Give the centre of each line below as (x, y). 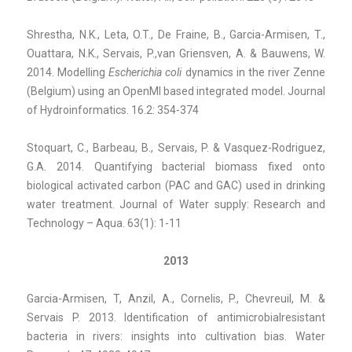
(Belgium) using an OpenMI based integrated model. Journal (176, 91)
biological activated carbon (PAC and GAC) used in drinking (176, 185)
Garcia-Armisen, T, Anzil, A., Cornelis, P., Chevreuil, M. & (176, 298)
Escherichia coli (145, 72)
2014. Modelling (68, 72)
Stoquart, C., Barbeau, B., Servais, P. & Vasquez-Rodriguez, (176, 147)
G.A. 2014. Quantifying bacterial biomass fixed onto (176, 166)
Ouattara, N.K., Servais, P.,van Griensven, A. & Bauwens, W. (176, 53)
